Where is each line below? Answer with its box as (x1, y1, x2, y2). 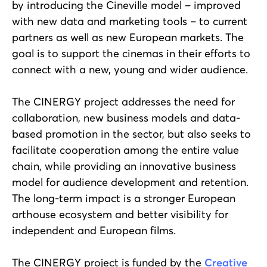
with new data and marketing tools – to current (12, 14, 247, 28)
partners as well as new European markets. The (12, 30, 244, 44)
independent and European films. (12, 223, 176, 237)
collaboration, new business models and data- (12, 110, 240, 125)
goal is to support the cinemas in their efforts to (12, 46, 250, 60)
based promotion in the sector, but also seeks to (12, 126, 251, 141)
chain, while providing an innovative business (12, 159, 236, 173)
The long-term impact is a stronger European (12, 191, 235, 205)
